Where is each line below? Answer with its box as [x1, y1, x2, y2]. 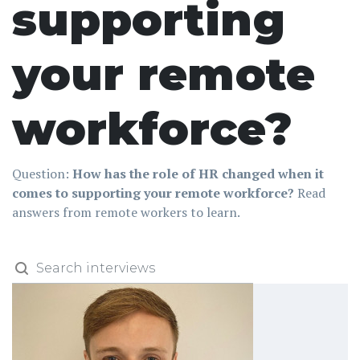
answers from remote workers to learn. [12, 202, 240, 221]
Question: [12, 164, 72, 182]
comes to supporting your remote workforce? [12, 183, 297, 202]
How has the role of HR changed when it [72, 164, 324, 182]
